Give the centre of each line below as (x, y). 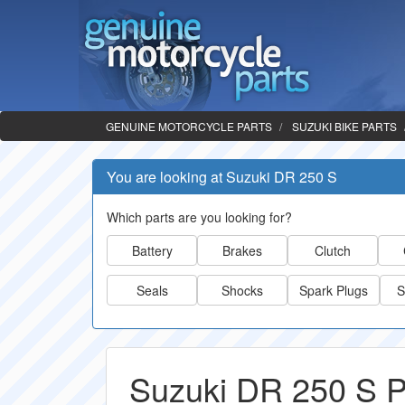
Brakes (242, 250)
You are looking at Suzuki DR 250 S (222, 177)
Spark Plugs (334, 290)
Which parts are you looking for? (199, 217)
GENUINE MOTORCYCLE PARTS (189, 126)
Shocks (242, 290)
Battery (152, 250)
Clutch (333, 250)
